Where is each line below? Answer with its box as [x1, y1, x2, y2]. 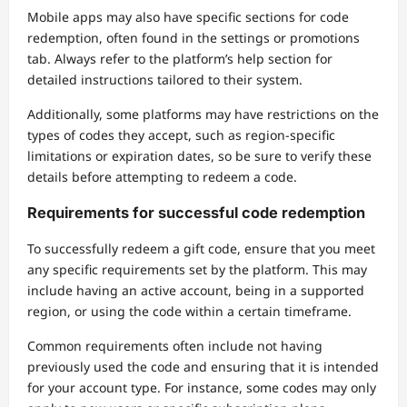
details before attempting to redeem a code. [27, 167, 297, 185]
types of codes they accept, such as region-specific [27, 125, 335, 144]
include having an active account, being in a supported [27, 282, 364, 300]
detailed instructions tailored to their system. [27, 70, 303, 88]
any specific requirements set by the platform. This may [27, 261, 367, 279]
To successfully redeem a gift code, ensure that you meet [27, 240, 375, 258]
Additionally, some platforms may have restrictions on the [27, 104, 379, 123]
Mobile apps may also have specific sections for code [27, 7, 349, 25]
